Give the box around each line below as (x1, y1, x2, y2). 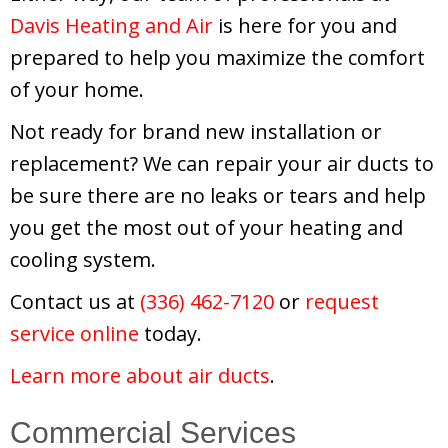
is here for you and (213, 11, 397, 39)
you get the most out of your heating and (10, 213, 403, 241)
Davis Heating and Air (10, 11, 213, 39)
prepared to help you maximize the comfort (10, 43, 425, 71)
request (305, 287, 379, 315)
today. (139, 319, 202, 347)
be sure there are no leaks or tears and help (10, 181, 426, 209)
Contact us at (10, 287, 140, 315)
